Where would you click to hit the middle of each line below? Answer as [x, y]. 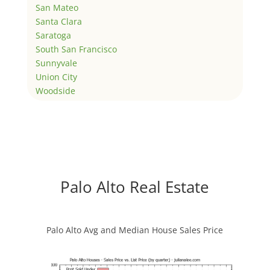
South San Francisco [76, 49]
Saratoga [53, 36]
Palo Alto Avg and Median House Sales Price [135, 230]
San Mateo [57, 8]
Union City [56, 77]
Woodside [55, 91]
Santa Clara [58, 22]
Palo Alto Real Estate [135, 187]
